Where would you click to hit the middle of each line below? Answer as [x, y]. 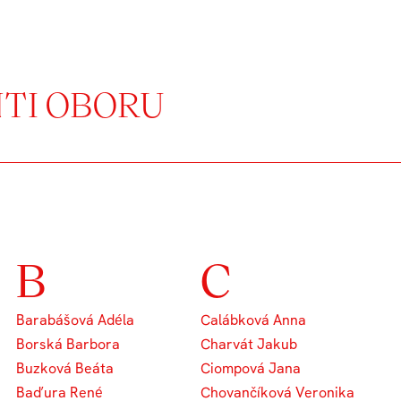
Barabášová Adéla [76, 320]
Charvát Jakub [249, 344]
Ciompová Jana [251, 368]
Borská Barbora [68, 344]
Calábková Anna [253, 320]
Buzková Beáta [65, 368]
